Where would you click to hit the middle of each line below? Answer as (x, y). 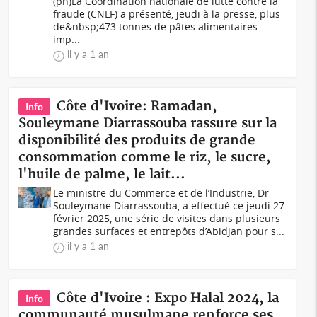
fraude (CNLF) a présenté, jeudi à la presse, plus (167, 14)
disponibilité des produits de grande (137, 140)
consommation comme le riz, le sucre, (145, 157)
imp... (67, 39)
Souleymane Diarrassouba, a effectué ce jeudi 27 (169, 206)
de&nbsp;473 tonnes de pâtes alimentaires (156, 27)
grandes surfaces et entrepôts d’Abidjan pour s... (169, 231)
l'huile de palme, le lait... (102, 174)
